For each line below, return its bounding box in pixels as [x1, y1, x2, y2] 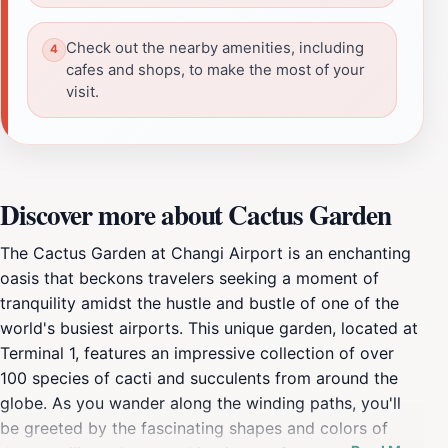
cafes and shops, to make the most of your [66, 60, 365, 79]
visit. [66, 82, 99, 101]
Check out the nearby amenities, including [66, 38, 364, 57]
